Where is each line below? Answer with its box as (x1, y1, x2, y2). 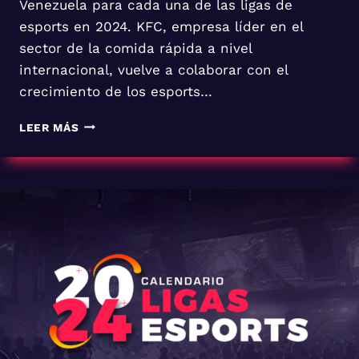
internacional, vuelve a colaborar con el (19, 61, 288, 78)
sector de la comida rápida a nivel (19, 39, 252, 56)
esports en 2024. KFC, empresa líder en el (19, 18, 303, 34)
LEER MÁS (19, 120, 79, 134)
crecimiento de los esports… (19, 83, 212, 99)
